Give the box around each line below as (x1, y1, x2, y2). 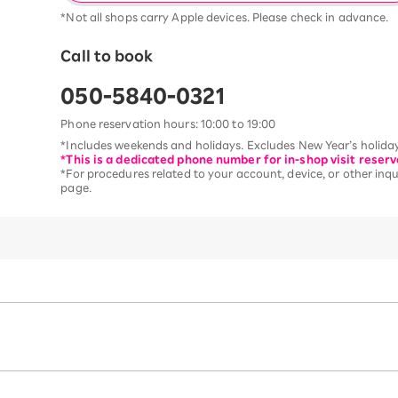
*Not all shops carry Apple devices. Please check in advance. (60, 11, 389, 22)
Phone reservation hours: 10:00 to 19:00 (60, 117, 276, 129)
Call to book (60, 48, 154, 63)
